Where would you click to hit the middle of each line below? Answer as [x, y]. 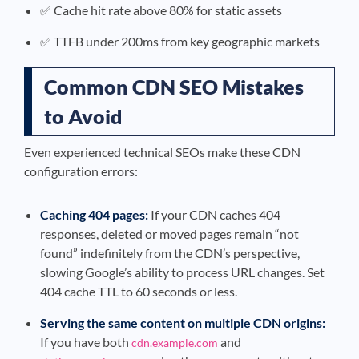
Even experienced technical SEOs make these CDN [162, 152]
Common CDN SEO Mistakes [174, 87]
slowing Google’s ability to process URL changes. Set [182, 272]
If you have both [86, 342]
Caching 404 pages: [94, 214]
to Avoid [83, 116]
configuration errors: [81, 171]
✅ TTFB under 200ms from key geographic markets [180, 41]
